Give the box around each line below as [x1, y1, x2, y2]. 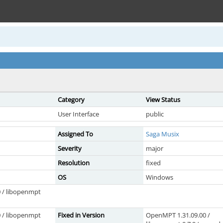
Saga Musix [146, 129, 179, 138]
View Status [146, 95, 180, 104]
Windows [146, 173, 173, 182]
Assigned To [58, 129, 93, 138]
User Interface [58, 110, 99, 118]
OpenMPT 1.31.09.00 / [146, 211, 210, 220]
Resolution [58, 158, 90, 167]
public [146, 110, 164, 118]
